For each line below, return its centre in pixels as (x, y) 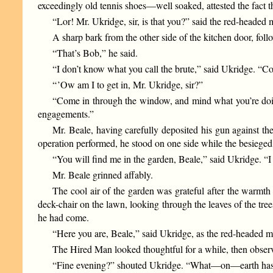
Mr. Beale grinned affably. (103, 175)
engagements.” (66, 114)
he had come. (64, 218)
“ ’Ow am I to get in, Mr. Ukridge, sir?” (128, 85)
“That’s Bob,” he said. (95, 53)
